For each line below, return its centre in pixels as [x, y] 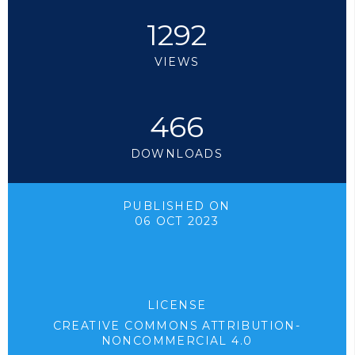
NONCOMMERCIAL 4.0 [177, 341]
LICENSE [177, 305]
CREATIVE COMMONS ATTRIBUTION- [177, 326]
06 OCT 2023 [177, 221]
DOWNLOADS [177, 153]
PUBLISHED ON [177, 206]
